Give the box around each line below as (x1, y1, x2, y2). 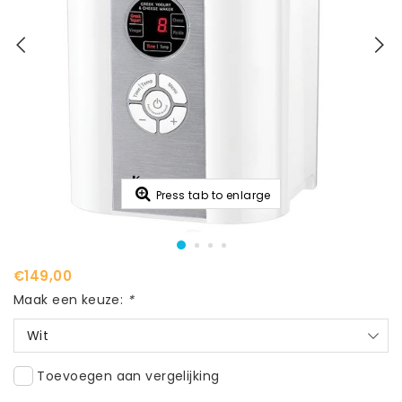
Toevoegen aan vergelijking (37, 366, 220, 385)
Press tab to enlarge (155, 188, 271, 204)
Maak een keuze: (13, 291, 127, 310)
